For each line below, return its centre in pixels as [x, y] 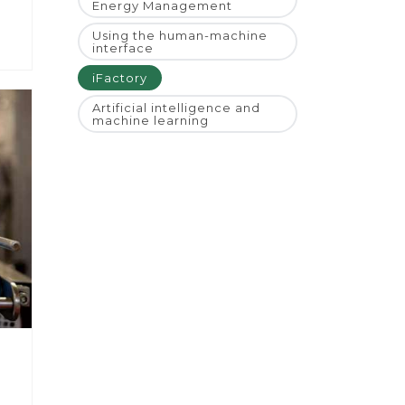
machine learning [151, 121]
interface [123, 48]
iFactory [120, 78]
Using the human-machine [180, 36]
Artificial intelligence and [176, 108]
